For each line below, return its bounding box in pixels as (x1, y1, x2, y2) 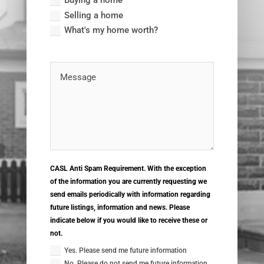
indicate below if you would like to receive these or (50, 216, 208, 225)
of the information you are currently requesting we (50, 177, 207, 186)
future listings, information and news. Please (50, 203, 190, 212)
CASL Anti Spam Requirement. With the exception (50, 164, 207, 173)
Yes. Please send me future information (64, 246, 187, 255)
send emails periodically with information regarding (50, 190, 211, 199)
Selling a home (64, 9, 124, 21)
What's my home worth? (64, 25, 159, 36)
